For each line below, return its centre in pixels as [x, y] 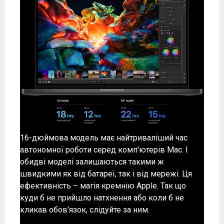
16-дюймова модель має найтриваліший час [104, 138]
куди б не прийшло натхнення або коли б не [102, 198]
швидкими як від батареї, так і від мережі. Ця [106, 174]
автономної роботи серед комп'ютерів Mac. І [104, 150]
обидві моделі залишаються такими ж [92, 162]
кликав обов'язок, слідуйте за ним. [85, 210]
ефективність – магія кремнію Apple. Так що [103, 186]
